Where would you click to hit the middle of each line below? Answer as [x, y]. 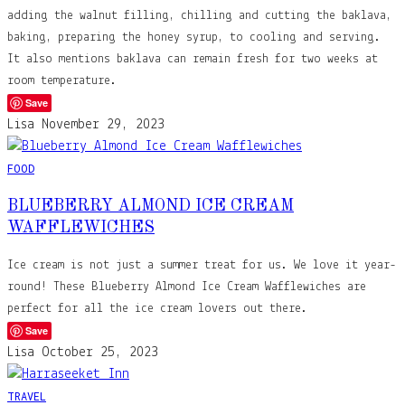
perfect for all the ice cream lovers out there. [157, 308]
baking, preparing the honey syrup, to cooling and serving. [194, 37]
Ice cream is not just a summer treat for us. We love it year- [202, 265]
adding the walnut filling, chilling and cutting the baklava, [199, 15]
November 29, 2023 [103, 124]
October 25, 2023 [100, 352]
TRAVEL [27, 396]
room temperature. [62, 80]
